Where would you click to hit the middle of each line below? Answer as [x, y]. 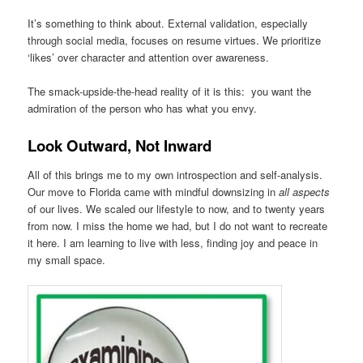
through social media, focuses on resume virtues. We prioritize [175, 40]
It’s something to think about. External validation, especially [168, 23]
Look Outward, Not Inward [120, 145]
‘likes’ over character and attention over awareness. [149, 57]
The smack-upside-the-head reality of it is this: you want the [170, 91]
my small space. [67, 260]
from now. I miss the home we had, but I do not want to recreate [178, 226]
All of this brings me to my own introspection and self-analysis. [175, 175]
